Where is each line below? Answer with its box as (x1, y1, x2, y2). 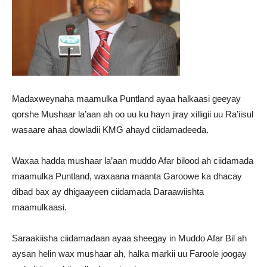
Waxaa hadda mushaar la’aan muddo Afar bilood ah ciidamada (12, 156, 253, 166)
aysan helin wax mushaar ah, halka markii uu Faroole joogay (12, 249, 247, 259)
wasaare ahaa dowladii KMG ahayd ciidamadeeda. (12, 125, 209, 135)
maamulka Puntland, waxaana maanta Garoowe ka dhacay (12, 171, 242, 181)
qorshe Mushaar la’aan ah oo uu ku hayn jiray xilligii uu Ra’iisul (12, 109, 253, 119)
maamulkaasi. (12, 202, 67, 212)
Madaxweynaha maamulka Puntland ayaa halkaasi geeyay (12, 94, 241, 104)
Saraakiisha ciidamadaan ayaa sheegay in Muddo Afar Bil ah (12, 233, 247, 243)
